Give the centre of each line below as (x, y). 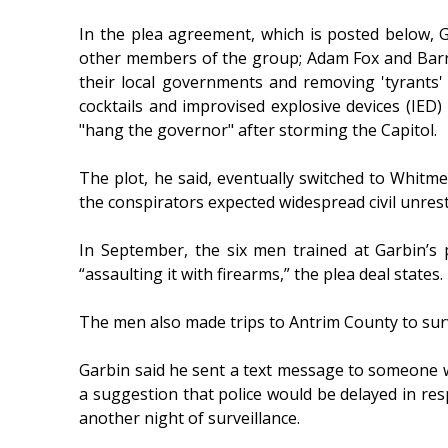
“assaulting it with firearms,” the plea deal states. (261, 274)
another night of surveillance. (190, 418)
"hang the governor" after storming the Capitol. (258, 130)
